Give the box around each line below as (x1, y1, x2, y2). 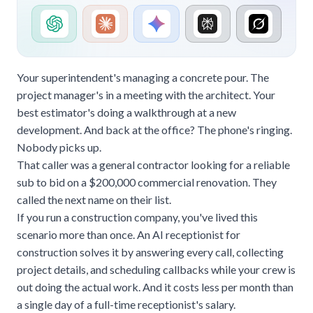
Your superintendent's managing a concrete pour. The (17, 71, 269, 84)
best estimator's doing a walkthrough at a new (17, 105, 236, 119)
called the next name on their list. (17, 193, 171, 206)
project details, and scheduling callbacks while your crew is (17, 263, 296, 276)
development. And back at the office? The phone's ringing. (17, 123, 292, 136)
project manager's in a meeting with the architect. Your (17, 88, 275, 101)
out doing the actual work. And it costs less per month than (17, 280, 293, 293)
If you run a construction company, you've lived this (17, 210, 258, 224)
